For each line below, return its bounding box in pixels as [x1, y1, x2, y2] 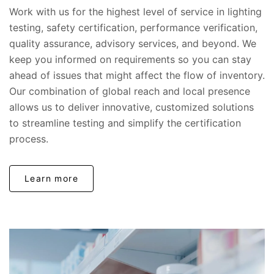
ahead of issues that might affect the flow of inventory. [9, 69, 265, 82]
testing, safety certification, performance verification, [9, 21, 257, 34]
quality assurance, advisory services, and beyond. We [9, 37, 256, 50]
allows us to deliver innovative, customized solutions [9, 101, 254, 114]
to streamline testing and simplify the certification [9, 117, 241, 130]
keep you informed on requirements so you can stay [9, 53, 251, 66]
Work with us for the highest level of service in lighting [9, 6, 262, 18]
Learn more [24, 173, 78, 184]
